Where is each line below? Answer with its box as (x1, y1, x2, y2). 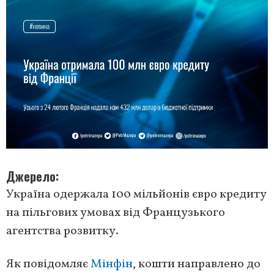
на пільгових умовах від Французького (6, 204, 225, 222)
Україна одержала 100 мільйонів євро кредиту (6, 186, 267, 204)
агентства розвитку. (6, 223, 119, 240)
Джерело (6, 167, 56, 186)
